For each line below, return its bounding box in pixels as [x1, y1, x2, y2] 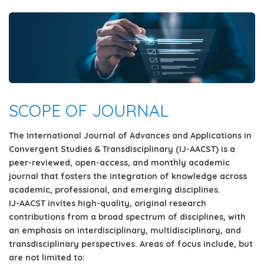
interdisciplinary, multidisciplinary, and [77, 225, 241, 236]
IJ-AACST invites [9, 197, 75, 209]
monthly [151, 157, 186, 168]
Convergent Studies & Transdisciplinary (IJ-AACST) [9, 143, 219, 154]
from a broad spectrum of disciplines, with [65, 211, 246, 222]
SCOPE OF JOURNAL [9, 100, 169, 121]
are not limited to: [9, 252, 85, 263]
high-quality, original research [75, 197, 206, 209]
